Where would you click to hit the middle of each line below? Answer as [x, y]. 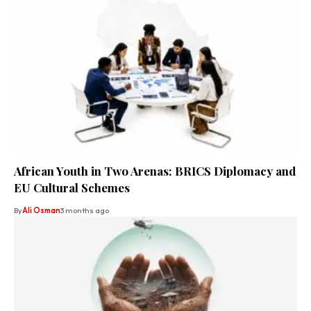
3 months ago [85, 211]
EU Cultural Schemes [72, 188]
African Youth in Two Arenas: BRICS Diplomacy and [155, 171]
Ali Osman [41, 211]
